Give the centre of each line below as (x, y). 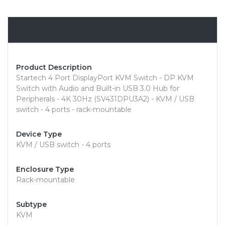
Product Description (54, 68)
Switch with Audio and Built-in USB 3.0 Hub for (98, 89)
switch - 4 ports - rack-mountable (74, 110)
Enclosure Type (45, 170)
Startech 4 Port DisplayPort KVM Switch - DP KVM (105, 78)
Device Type (39, 134)
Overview (37, 30)
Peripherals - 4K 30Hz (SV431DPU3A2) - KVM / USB (105, 99)
